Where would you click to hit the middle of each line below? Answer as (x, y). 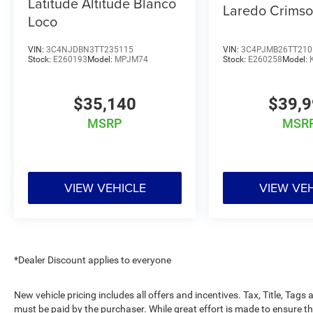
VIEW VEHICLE (105, 187)
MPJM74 (131, 59)
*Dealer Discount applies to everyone (93, 260)
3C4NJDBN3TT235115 (90, 49)
